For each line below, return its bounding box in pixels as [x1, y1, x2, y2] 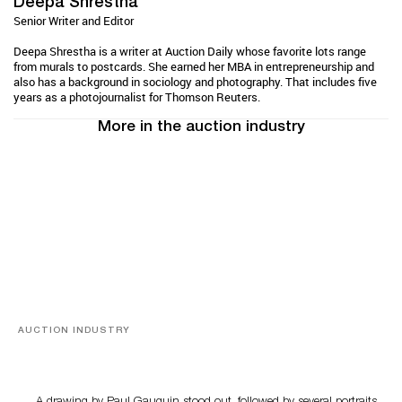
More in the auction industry [97, 119, 305, 135]
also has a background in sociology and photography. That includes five [13, 73, 377, 90]
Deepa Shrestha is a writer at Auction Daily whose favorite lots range [13, 42, 366, 59]
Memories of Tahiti [36, 344, 159, 358]
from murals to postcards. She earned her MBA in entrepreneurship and [13, 57, 374, 74]
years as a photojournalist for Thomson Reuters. [13, 88, 260, 105]
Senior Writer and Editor [13, 12, 134, 29]
